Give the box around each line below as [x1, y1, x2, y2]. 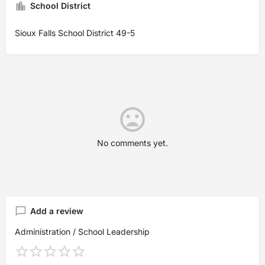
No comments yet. [97, 138, 168, 148]
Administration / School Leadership [15, 227, 150, 237]
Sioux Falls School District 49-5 [15, 28, 135, 38]
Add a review [30, 206, 83, 216]
